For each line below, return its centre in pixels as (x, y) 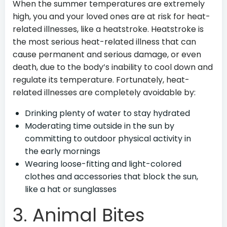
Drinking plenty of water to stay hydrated (107, 113)
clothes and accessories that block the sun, (111, 177)
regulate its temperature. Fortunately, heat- (101, 80)
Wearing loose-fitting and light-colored (103, 164)
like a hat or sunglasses (71, 189)
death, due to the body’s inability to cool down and (113, 67)
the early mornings (63, 151)
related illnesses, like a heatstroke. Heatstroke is (108, 29)
